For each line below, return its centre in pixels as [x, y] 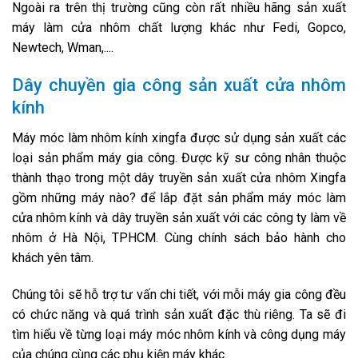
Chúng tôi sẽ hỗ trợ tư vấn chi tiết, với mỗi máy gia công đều [179, 295]
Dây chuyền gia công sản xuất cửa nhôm [179, 86]
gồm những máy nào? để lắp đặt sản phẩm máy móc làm [179, 198]
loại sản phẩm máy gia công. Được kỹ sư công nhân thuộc [179, 158]
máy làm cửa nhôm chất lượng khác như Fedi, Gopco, [179, 28]
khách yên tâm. [53, 258]
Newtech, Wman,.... [63, 48]
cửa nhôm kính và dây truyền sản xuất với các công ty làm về [179, 218]
